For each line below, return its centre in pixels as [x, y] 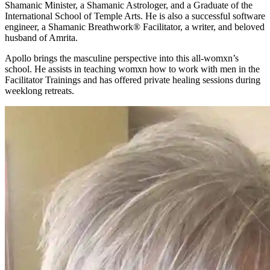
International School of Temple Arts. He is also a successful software [135, 16]
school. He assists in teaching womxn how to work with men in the [132, 69]
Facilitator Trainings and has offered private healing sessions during [133, 80]
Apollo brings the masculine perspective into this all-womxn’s [122, 58]
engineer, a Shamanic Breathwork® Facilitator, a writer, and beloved [135, 27]
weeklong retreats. [41, 90]
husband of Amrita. [41, 37]
